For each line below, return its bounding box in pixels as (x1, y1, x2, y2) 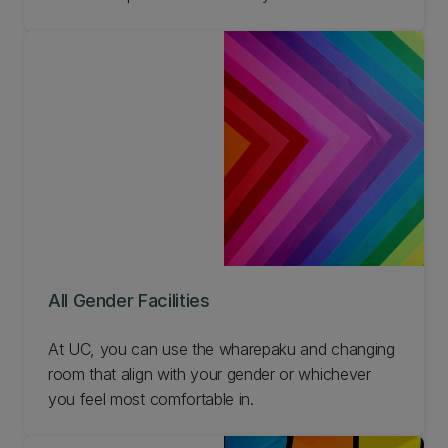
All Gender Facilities (48, 289, 210, 311)
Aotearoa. (48, 8, 118, 29)
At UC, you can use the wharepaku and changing (48, 338, 395, 359)
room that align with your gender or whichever (48, 363, 371, 384)
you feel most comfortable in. (48, 388, 259, 409)
